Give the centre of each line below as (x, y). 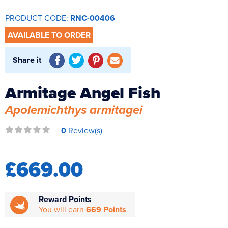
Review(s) (84, 131)
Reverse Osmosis (38, 9)
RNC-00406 (93, 18)
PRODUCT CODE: (38, 18)
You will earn (62, 209)
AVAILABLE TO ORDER (49, 35)
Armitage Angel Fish (83, 93)
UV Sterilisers (32, 27)
